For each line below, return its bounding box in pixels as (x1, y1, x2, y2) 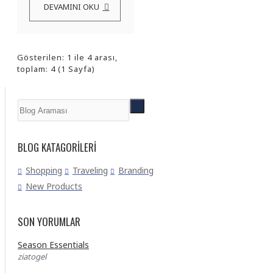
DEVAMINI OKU (44, 1, 100, 12)
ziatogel (18, 251, 46, 262)
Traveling (73, 165, 108, 176)
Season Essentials (18, 239, 89, 250)
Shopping (26, 165, 62, 176)
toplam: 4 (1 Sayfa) (17, 63, 95, 74)
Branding (118, 165, 154, 176)
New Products (26, 180, 82, 192)
